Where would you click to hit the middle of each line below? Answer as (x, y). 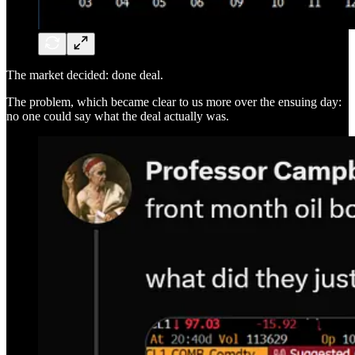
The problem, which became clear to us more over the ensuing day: (174, 101)
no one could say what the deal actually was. (118, 116)
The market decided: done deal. (85, 74)
